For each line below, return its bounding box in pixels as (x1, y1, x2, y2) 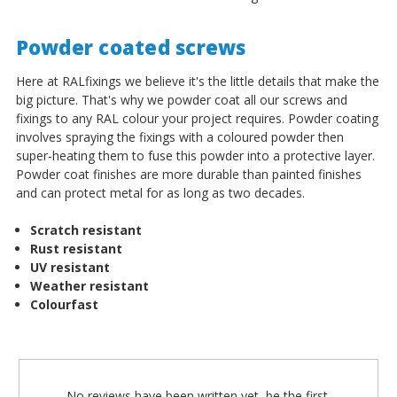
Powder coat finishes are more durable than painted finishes (15, 166, 362, 183)
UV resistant (29, 259, 110, 276)
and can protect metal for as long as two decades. (15, 184, 305, 202)
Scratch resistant (29, 222, 142, 239)
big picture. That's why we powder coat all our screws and (15, 91, 347, 109)
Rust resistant (29, 240, 122, 258)
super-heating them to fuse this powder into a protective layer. (15, 147, 375, 165)
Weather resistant (29, 277, 149, 295)
